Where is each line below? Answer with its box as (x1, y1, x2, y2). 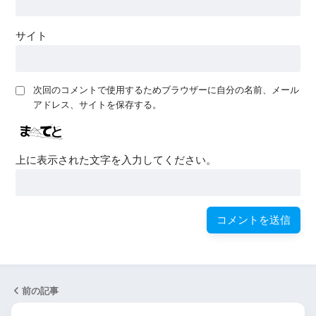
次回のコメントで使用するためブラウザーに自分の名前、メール (33, 84, 300, 95)
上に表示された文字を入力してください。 (16, 154, 217, 166)
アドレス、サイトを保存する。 (33, 99, 162, 110)
